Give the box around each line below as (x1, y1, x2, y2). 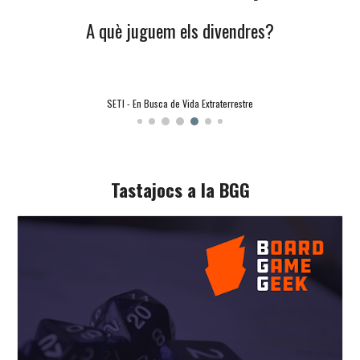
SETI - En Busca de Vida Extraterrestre (107, 96, 253, 111)
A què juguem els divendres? (86, 17, 274, 44)
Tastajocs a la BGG (110, 176, 250, 203)
